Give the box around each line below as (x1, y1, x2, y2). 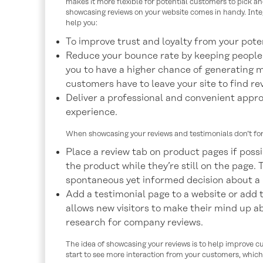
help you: (66, 19, 97, 27)
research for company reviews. (66, 217, 203, 228)
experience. (66, 106, 117, 117)
